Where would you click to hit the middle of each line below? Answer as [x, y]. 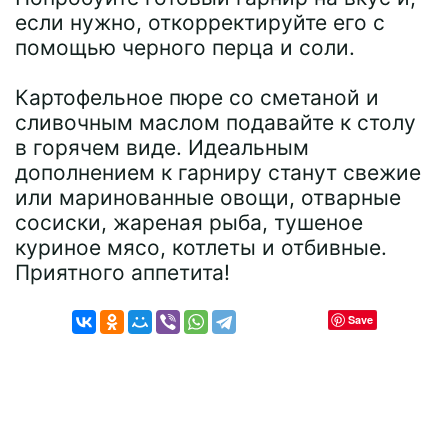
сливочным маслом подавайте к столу [215, 122]
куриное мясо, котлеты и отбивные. [201, 247]
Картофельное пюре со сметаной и [197, 97]
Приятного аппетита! [122, 272]
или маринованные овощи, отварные [208, 197]
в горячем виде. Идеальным [162, 147]
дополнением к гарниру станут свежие [218, 172]
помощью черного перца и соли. [185, 47]
